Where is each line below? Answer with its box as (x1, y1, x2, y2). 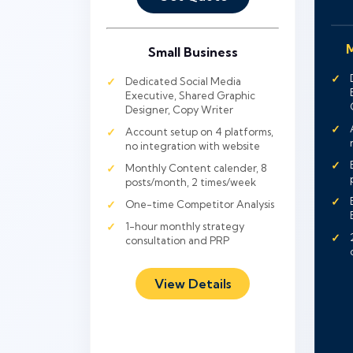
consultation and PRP (125, 234, 229, 247)
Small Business (147, 44, 238, 60)
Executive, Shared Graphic (125, 89, 255, 102)
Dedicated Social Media (125, 75, 241, 87)
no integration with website (125, 139, 260, 152)
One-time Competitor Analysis (125, 198, 274, 210)
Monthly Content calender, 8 (125, 162, 267, 174)
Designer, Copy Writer (125, 103, 233, 116)
